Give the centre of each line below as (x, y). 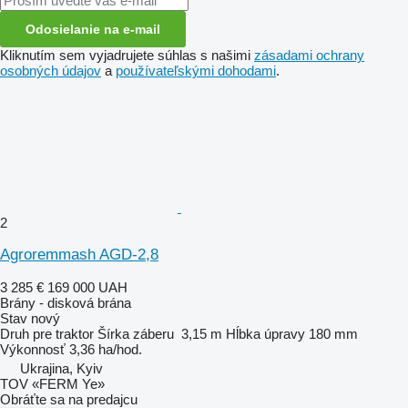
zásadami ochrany (309, 55)
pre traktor (63, 333)
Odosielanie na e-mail (93, 29)
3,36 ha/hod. (106, 349)
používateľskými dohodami (196, 70)
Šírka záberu (136, 333)
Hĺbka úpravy (265, 333)
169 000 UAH (87, 287)
